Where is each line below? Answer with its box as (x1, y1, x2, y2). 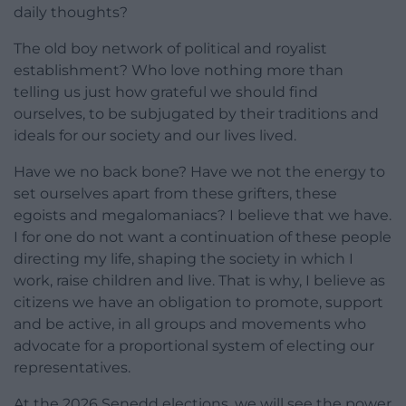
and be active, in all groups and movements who (14, 315, 366, 333)
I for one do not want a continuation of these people (14, 228, 391, 246)
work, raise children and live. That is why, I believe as (14, 272, 385, 290)
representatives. (14, 359, 130, 377)
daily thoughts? (14, 4, 128, 22)
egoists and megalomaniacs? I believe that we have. (14, 207, 391, 225)
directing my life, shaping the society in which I (14, 250, 353, 268)
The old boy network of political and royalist (14, 40, 327, 58)
